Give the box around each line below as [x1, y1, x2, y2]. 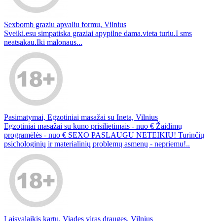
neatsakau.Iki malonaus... [4, 37, 82, 46]
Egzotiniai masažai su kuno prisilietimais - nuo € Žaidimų [4, 121, 182, 130]
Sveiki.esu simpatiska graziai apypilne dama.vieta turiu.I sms [4, 29, 192, 37]
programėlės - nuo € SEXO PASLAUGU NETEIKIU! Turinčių [4, 130, 204, 139]
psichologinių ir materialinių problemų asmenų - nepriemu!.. [4, 139, 190, 148]
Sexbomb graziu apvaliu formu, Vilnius [4, 20, 126, 29]
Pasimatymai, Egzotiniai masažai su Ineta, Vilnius [4, 112, 158, 121]
